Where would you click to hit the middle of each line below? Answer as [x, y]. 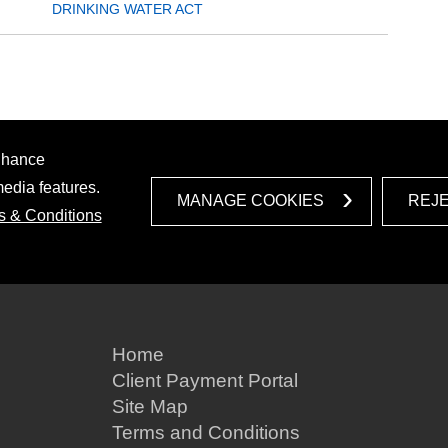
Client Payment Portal [205, 380]
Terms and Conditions [206, 432]
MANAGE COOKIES [251, 201]
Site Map [150, 406]
